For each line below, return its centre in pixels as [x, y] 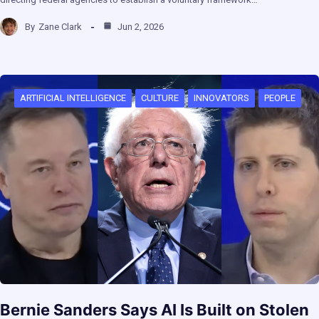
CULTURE [160, 98]
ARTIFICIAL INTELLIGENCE [73, 98]
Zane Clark [60, 26]
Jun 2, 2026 [140, 26]
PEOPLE [280, 98]
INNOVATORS [221, 98]
